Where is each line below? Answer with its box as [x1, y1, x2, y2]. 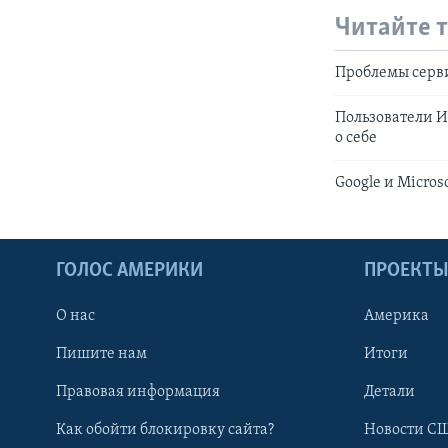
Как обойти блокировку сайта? [56, 421, 274, 438]
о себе [335, 129, 378, 146]
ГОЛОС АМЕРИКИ [56, 260, 203, 281]
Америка [364, 307, 429, 324]
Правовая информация [56, 383, 220, 400]
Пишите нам [56, 345, 147, 362]
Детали [364, 383, 415, 400]
